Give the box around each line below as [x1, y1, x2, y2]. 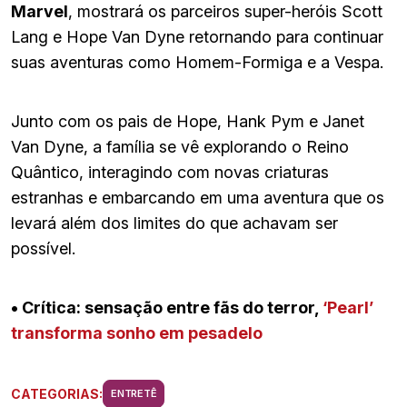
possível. [11, 238, 75, 258]
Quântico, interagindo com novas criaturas [11, 162, 329, 182]
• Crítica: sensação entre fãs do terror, [11, 297, 323, 317]
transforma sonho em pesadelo [11, 323, 263, 342]
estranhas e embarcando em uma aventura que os [11, 187, 384, 207]
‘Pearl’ [323, 297, 373, 317]
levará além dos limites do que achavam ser [11, 213, 338, 233]
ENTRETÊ [111, 386, 157, 400]
